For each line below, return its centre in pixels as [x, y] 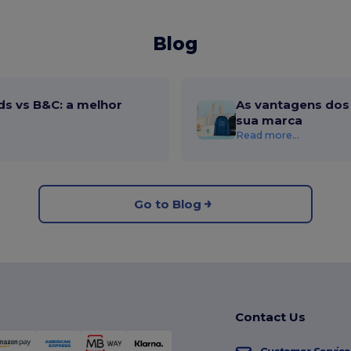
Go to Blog [167, 204]
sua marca [270, 121]
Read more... [268, 136]
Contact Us [270, 317]
